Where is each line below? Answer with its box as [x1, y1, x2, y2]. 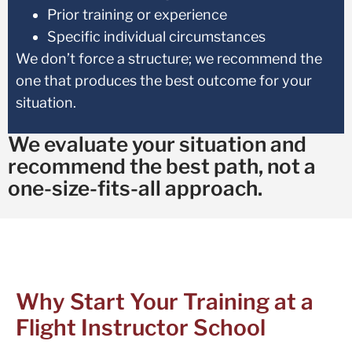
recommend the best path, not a [8, 153, 316, 178]
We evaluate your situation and [8, 131, 306, 156]
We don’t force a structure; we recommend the [16, 50, 322, 68]
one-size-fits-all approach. [8, 175, 262, 200]
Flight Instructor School [16, 314, 266, 342]
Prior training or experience [47, 6, 227, 24]
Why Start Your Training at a [16, 288, 313, 316]
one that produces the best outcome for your [16, 72, 312, 90]
